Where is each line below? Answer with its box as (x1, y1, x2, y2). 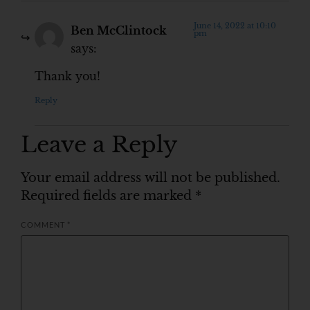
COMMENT (21, 220, 67, 230)
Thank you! (35, 70, 100, 84)
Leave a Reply (21, 130, 177, 158)
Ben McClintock (71, 24, 167, 37)
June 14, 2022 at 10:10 (193, 20, 276, 30)
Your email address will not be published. (21, 170, 280, 185)
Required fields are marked (21, 188, 195, 203)
